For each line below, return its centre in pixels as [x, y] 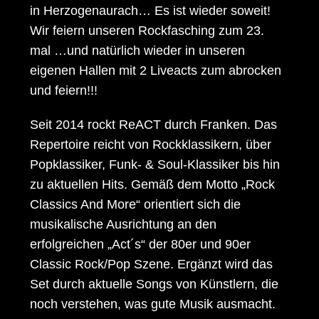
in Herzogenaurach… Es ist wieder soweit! [151, 11]
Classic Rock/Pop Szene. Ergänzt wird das [152, 265]
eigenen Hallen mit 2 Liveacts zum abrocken [156, 71]
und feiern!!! [64, 91]
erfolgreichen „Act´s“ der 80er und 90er [141, 245]
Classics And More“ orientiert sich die [136, 205]
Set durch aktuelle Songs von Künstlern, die [155, 284]
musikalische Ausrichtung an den [124, 225]
